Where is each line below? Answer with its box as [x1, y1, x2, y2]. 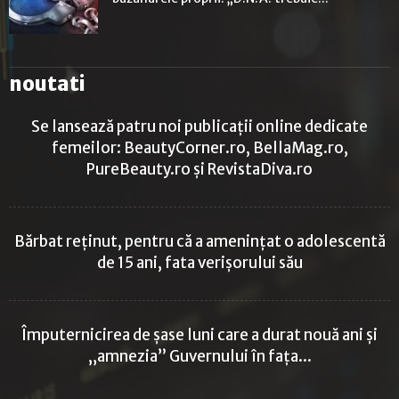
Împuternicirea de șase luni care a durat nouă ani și [21, 324, 378, 345]
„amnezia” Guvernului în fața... [87, 346, 312, 366]
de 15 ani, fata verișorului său [96, 252, 303, 273]
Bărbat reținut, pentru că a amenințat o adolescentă [13, 231, 386, 251]
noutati [9, 70, 85, 96]
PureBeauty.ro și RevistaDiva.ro [86, 159, 313, 179]
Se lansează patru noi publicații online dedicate [31, 116, 368, 136]
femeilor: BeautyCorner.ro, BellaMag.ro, [51, 137, 348, 158]
